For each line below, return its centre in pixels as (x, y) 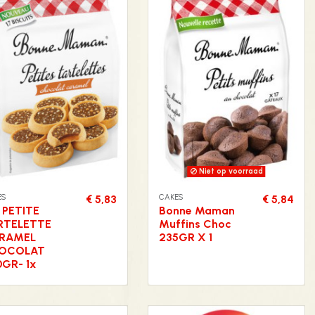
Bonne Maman (197, 210)
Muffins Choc (195, 224)
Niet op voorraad (230, 172)
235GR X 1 (186, 237)
